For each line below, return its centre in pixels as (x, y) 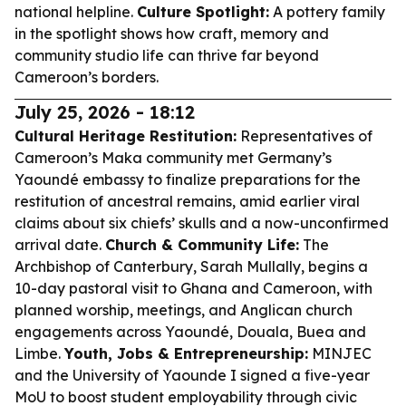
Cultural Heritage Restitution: (126, 136)
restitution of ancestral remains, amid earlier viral (187, 201)
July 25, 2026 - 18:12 (105, 112)
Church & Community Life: (202, 245)
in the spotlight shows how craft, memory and (172, 34)
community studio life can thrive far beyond (167, 55)
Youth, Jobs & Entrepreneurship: (186, 353)
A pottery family (327, 12)
